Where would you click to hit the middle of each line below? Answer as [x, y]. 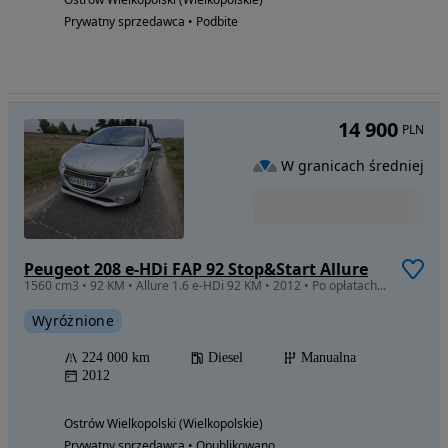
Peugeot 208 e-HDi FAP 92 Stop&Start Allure [196, 268]
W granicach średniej [352, 166]
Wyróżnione [73, 320]
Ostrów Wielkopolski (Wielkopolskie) [163, 423]
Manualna [328, 357]
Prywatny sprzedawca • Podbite [151, 21]
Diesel [225, 357]
